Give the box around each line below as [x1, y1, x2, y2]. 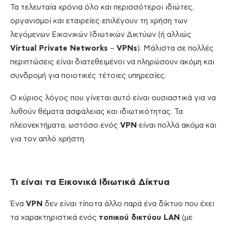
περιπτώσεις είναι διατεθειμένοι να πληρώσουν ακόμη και [10, 58, 214, 66]
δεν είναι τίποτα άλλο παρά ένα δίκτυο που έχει [43, 200, 214, 208]
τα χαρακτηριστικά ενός [10, 214, 99, 222]
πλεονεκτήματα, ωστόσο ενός [10, 122, 120, 130]
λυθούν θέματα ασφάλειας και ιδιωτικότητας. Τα [10, 108, 183, 116]
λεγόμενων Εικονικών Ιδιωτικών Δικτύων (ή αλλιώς [10, 31, 192, 39]
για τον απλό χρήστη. [10, 135, 86, 143]
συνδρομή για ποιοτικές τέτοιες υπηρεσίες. [10, 72, 166, 80]
